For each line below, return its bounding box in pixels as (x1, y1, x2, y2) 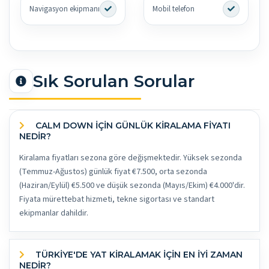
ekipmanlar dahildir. (19, 207, 88, 220)
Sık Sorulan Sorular (33, 70, 195, 91)
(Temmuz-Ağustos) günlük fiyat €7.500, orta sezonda (19, 166, 207, 178)
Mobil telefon (153, 3, 195, 14)
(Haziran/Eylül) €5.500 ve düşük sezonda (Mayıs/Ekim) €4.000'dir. (19, 180, 245, 192)
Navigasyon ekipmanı (29, 3, 100, 14)
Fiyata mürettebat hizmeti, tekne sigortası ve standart (19, 193, 214, 206)
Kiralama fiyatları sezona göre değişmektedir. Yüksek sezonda (19, 152, 242, 165)
